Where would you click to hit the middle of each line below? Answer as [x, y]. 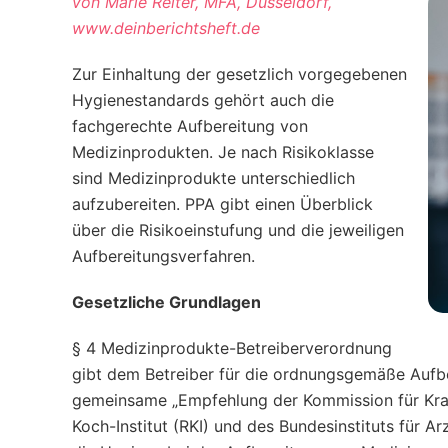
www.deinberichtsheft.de [166, 28]
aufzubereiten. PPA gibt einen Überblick [222, 204]
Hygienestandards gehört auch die [203, 100]
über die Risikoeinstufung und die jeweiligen [238, 230]
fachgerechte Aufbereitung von [190, 126]
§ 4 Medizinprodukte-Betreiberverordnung [232, 348]
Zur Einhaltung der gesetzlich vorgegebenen [239, 74]
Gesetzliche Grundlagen [166, 302]
